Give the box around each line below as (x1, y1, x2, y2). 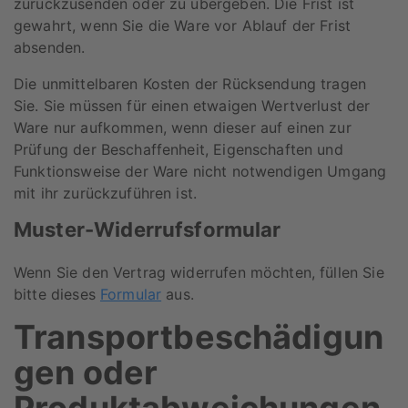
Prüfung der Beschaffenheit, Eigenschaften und (14, 139, 343, 158)
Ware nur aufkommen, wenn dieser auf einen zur (14, 117, 352, 137)
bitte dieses (14, 284, 100, 303)
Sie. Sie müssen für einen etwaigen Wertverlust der (14, 96, 371, 115)
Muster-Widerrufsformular (14, 217, 281, 241)
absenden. (14, 37, 86, 56)
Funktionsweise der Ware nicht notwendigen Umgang (14, 161, 387, 180)
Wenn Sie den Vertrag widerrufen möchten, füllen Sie (14, 262, 384, 281)
